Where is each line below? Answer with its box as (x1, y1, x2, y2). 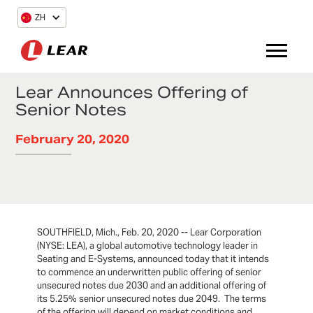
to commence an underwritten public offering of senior (37, 266, 262, 279)
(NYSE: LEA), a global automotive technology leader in (37, 240, 259, 252)
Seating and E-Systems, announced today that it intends (37, 253, 270, 265)
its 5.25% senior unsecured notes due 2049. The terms (37, 293, 267, 305)
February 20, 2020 (15, 132, 130, 147)
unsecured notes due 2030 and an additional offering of (37, 279, 267, 292)
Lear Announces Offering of (15, 82, 249, 102)
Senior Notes (15, 100, 127, 119)
